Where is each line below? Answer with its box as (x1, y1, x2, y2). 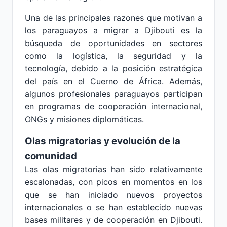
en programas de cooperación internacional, (25, 101, 202, 111)
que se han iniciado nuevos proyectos (25, 190, 202, 200)
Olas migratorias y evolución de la (25, 135, 180, 147)
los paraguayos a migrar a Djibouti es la (25, 25, 202, 35)
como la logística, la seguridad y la (25, 51, 202, 61)
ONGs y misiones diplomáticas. (25, 114, 144, 124)
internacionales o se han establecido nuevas (25, 202, 202, 212)
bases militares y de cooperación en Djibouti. (25, 215, 202, 225)
